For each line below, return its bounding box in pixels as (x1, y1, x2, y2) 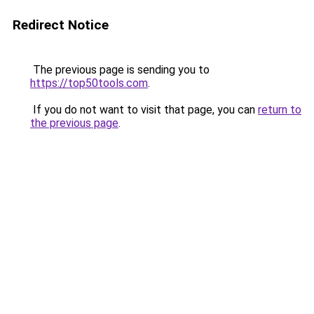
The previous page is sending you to (30, 63, 210, 76)
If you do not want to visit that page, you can (30, 103, 258, 116)
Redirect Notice (13, 17, 109, 33)
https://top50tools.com (30, 76, 148, 90)
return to (258, 103, 301, 116)
